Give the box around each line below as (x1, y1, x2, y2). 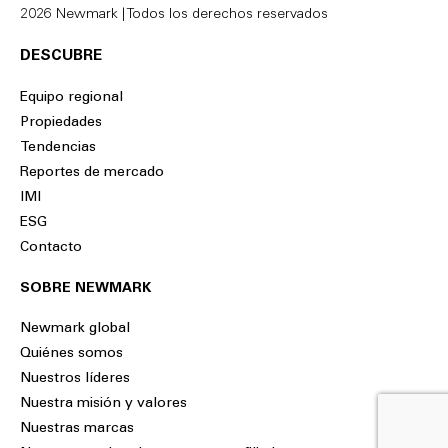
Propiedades (20, 116, 102, 131)
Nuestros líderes (20, 372, 130, 387)
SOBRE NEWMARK (20, 282, 151, 297)
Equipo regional (20, 91, 123, 106)
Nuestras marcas (20, 422, 134, 437)
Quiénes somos (20, 347, 123, 362)
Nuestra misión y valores (20, 397, 187, 412)
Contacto (20, 241, 82, 256)
